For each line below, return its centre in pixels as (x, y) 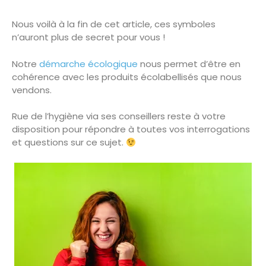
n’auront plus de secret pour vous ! (88, 37)
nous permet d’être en (190, 64)
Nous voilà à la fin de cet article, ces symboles (114, 24)
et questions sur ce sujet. (69, 142)
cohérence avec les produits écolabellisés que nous (127, 77)
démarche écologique (90, 64)
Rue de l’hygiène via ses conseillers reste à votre (119, 116)
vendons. (32, 90)
